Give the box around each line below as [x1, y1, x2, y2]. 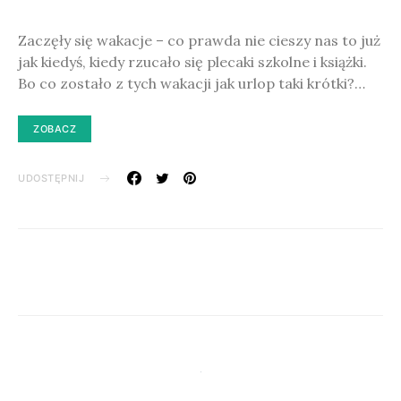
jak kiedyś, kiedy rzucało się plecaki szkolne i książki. [18, 53, 367, 71]
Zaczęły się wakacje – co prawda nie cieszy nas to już [18, 31, 380, 49]
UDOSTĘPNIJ [18, 172, 85, 184]
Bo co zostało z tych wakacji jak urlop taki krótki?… [18, 74, 365, 92]
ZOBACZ [33, 123, 77, 135]
